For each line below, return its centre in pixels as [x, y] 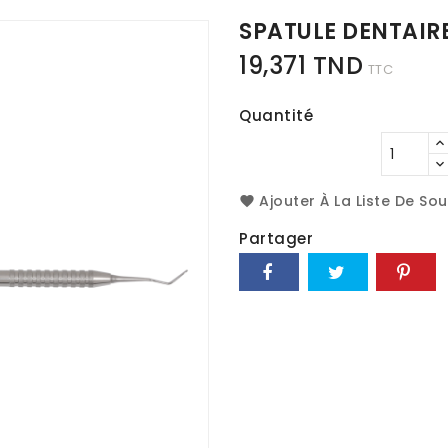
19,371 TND [301, 66]
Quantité [276, 116]
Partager [276, 239]
